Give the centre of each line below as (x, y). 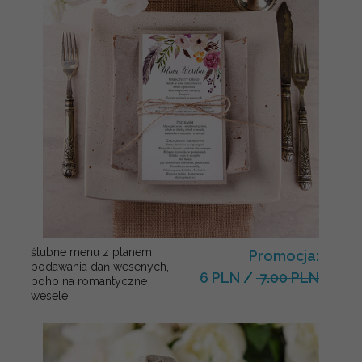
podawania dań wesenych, (100, 267)
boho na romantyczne (89, 281)
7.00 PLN (288, 278)
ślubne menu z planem (91, 252)
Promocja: (284, 256)
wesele (49, 296)
